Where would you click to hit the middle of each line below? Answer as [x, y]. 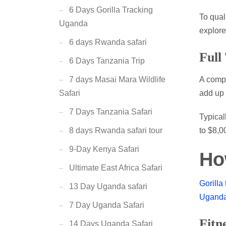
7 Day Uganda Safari [107, 205]
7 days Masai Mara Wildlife [117, 79]
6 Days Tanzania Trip [107, 61]
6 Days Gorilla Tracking [111, 10]
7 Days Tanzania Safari [111, 112]
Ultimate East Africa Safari [116, 168]
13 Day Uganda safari [108, 186]
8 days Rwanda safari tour [116, 130]
